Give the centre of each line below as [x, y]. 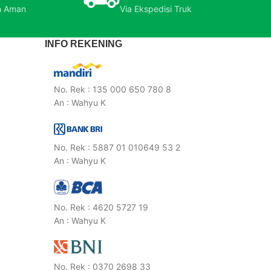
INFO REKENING [83, 44]
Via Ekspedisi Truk [156, 8]
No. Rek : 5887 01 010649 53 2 [117, 148]
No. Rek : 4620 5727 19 [101, 207]
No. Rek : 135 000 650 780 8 [113, 90]
